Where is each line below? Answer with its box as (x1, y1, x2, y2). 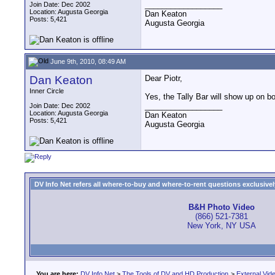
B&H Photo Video (188, 203, 255, 212)
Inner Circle (29, 87, 64, 95)
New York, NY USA (187, 221, 256, 231)
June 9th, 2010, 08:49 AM (48, 57, 126, 65)
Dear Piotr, (145, 74, 182, 83)
